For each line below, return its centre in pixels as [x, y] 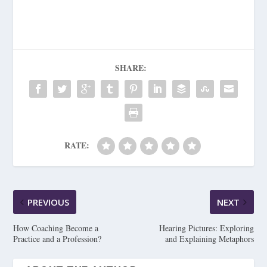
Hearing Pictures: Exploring [206, 228]
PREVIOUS [49, 202]
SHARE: [131, 67]
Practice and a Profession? [58, 238]
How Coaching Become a [56, 228]
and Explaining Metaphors [209, 238]
